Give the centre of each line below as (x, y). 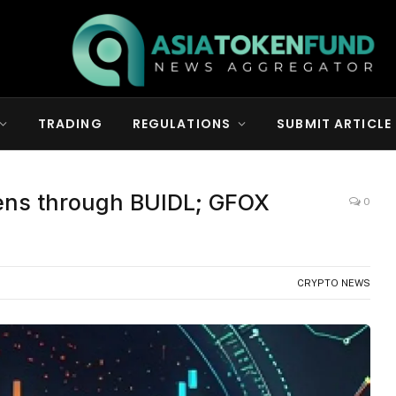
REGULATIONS (182, 124)
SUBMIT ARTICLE (334, 124)
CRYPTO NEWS (333, 283)
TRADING (70, 124)
